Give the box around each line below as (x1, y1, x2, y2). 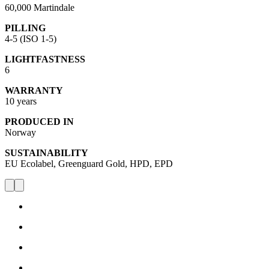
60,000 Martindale (5, 2, 74, 13)
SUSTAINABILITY (5, 147, 88, 158)
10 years (5, 95, 37, 106)
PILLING (5, 22, 46, 33)
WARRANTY (5, 85, 63, 95)
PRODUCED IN (5, 116, 74, 127)
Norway (5, 127, 36, 138)
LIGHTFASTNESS (5, 53, 85, 64)
